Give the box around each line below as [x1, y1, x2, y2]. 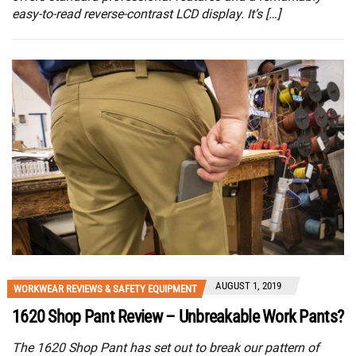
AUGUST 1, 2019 [215, 280, 281, 292]
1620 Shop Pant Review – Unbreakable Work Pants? [12, 307, 344, 327]
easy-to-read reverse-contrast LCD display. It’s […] [12, 6, 281, 22]
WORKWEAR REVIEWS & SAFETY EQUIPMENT [14, 283, 197, 296]
